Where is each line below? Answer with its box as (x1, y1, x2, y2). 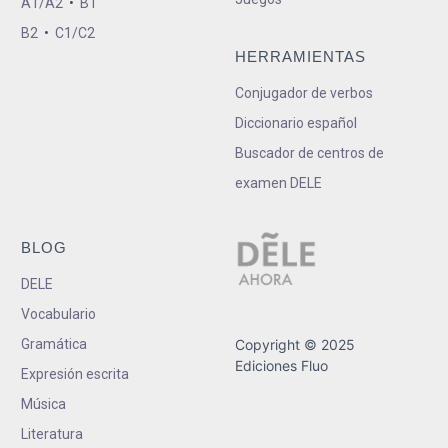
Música (21, 395, 66, 412)
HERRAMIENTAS (234, 47, 366, 65)
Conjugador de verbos (234, 84, 373, 101)
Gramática (21, 335, 87, 352)
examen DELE (234, 174, 322, 191)
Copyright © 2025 (234, 335, 355, 353)
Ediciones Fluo (234, 356, 328, 374)
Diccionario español (234, 114, 357, 131)
